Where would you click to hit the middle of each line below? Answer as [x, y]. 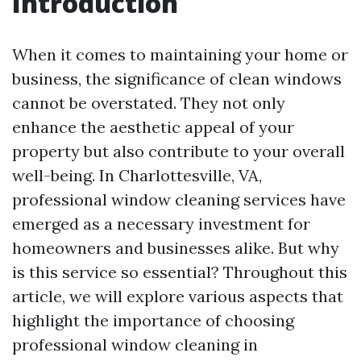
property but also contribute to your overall [178, 151]
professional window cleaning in [135, 344]
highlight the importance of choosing [153, 320]
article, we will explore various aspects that [178, 296]
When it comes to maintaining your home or [180, 54]
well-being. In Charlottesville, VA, [137, 175]
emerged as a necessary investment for [161, 224]
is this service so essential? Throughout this [180, 272]
